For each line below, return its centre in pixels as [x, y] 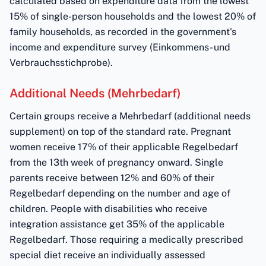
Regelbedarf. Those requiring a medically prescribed [126, 240]
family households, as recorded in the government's [123, 32]
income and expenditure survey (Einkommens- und [120, 47]
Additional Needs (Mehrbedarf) [95, 93]
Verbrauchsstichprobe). [61, 63]
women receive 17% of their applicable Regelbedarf [124, 147]
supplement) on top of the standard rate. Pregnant [120, 132]
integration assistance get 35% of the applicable [117, 224]
